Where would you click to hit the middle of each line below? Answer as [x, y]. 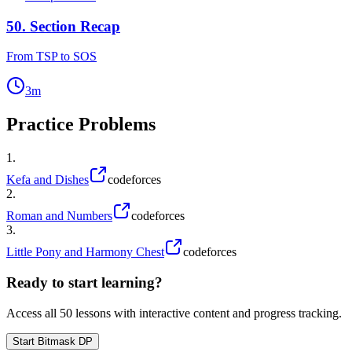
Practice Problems [81, 125]
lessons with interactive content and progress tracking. [207, 313]
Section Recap [75, 26]
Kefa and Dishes [48, 180]
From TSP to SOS [51, 57]
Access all [33, 313]
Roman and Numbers [59, 216]
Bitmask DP [65, 341]
